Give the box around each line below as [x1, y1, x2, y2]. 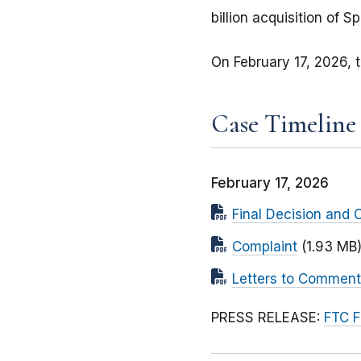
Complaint [232, 239, 297, 255]
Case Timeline [211, 108, 356, 140]
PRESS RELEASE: [211, 309, 324, 326]
